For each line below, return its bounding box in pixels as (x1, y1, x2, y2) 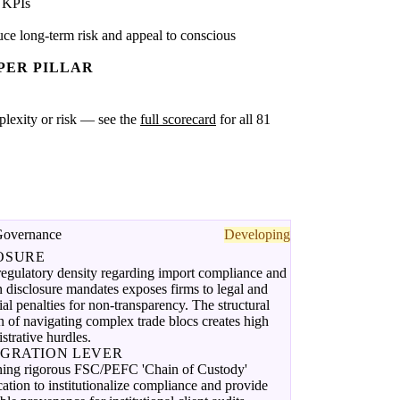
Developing (223, 227, 290, 243)
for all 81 (216, 112, 271, 128)
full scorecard (140, 112, 216, 128)
